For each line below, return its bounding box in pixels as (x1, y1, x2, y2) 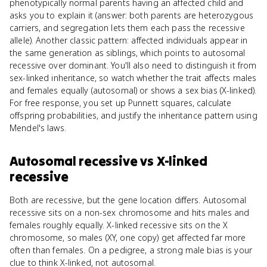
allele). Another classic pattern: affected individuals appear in (10, 35, 248, 46)
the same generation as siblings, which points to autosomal (10, 47, 246, 58)
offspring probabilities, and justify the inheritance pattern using (10, 110, 257, 121)
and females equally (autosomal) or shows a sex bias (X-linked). (10, 85, 257, 96)
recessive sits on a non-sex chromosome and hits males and (10, 207, 250, 218)
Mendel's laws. (10, 122, 66, 133)
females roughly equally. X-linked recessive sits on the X (10, 219, 228, 231)
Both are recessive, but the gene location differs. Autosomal (10, 194, 246, 206)
